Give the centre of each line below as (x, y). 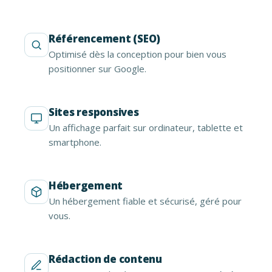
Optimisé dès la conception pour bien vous (138, 54)
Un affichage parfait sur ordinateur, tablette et (146, 128)
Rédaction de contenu (105, 259)
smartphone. (75, 142)
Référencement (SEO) (105, 39)
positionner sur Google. (97, 69)
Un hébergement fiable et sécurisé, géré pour (145, 201)
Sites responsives (94, 112)
